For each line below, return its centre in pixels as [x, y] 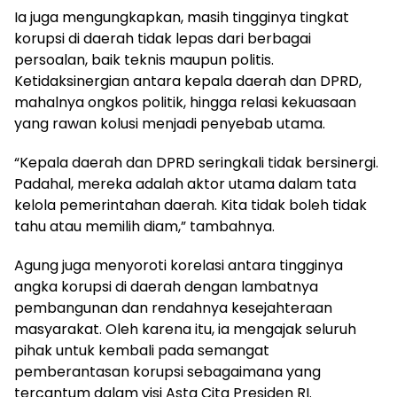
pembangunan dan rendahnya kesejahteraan [173, 308]
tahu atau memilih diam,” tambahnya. [144, 227]
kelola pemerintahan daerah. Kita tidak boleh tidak [191, 206]
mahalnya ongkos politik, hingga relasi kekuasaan [185, 103]
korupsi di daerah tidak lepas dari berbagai [163, 39]
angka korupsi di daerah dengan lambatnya [166, 287]
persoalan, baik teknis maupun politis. [144, 60]
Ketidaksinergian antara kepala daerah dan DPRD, [188, 82]
